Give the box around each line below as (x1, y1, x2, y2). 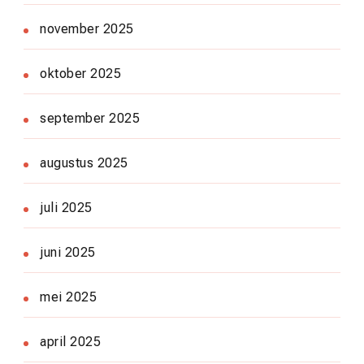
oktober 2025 (40, 65, 121, 81)
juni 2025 (40, 244, 96, 260)
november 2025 (40, 20, 134, 37)
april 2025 (40, 333, 101, 349)
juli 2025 (40, 199, 93, 215)
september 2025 (40, 110, 140, 126)
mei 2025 (40, 288, 97, 305)
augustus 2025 (40, 154, 128, 171)
